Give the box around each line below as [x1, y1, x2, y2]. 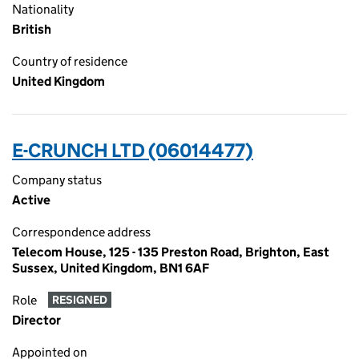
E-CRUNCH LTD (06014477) [12, 139, 253, 162]
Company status [12, 172, 102, 188]
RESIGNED [51, 292, 107, 308]
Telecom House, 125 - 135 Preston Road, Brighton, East [12, 244, 329, 260]
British [12, 22, 51, 37]
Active [12, 192, 50, 208]
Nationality [12, 2, 74, 17]
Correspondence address [12, 224, 151, 240]
